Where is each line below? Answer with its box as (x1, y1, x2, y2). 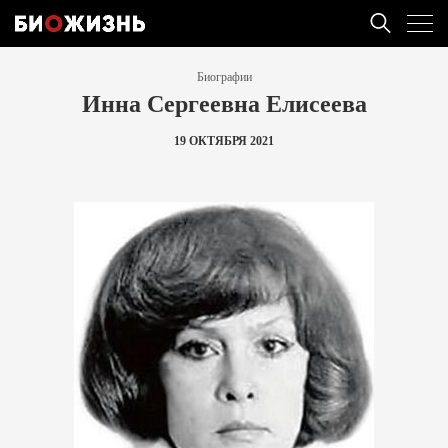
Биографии (196, 70, 252, 84)
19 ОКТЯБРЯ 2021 (174, 134, 274, 148)
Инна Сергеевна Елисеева (81, 85, 367, 120)
